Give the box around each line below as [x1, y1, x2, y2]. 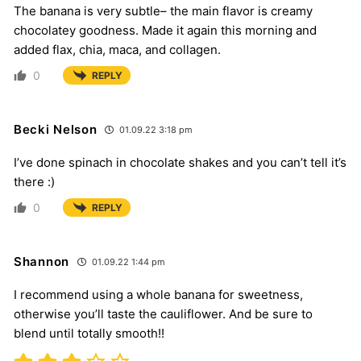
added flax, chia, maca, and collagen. [14, 42, 221, 58]
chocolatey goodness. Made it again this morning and [14, 23, 317, 39]
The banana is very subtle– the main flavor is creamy [14, 3, 313, 19]
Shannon [14, 254, 69, 270]
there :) [14, 174, 55, 190]
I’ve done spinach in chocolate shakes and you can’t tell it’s [14, 155, 346, 171]
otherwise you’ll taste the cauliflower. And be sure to [14, 306, 313, 322]
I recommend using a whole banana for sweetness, [14, 287, 303, 303]
